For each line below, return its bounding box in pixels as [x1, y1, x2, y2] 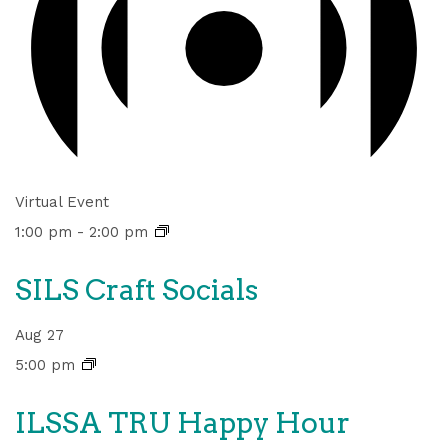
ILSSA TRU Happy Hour [15, 405, 350, 440]
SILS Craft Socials [15, 272, 258, 307]
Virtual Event [15, 192, 109, 211]
